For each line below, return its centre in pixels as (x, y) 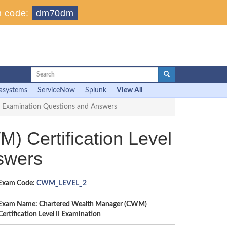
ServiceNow (56, 90)
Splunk (96, 90)
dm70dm (55, 13)
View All (129, 90)
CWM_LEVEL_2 (62, 183)
